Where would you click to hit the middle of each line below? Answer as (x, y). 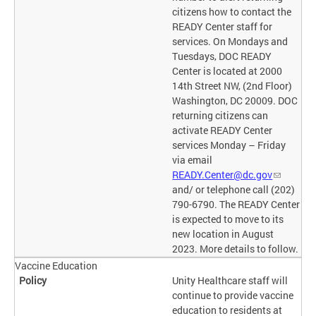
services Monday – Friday (229, 145)
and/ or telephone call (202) (234, 190)
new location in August (223, 234)
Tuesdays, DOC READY (222, 56)
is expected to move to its (228, 219)
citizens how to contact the (232, 12)
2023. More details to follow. (236, 249)
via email (193, 160)
